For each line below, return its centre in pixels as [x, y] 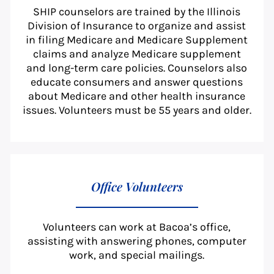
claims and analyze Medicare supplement [137, 54]
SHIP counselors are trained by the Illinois [137, 12]
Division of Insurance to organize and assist [137, 26]
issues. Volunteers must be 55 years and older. [137, 110]
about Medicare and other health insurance [137, 96]
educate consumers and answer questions [137, 82]
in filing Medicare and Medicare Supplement [137, 40]
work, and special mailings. [137, 255]
